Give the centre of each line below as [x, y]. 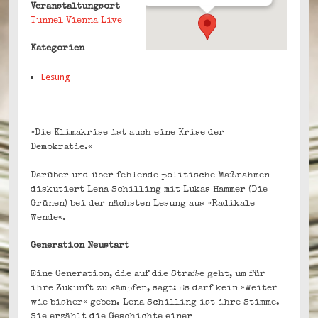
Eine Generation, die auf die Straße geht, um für [148, 274]
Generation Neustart [80, 246]
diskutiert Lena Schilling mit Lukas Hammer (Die [149, 190]
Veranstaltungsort [76, 6]
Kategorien [58, 49]
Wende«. [49, 218]
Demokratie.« [62, 148]
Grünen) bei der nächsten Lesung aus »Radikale [143, 204]
